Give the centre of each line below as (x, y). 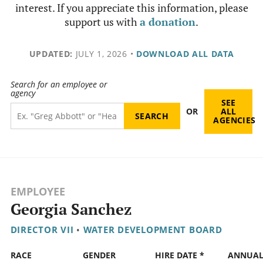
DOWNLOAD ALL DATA (185, 54)
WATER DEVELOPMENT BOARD (153, 230)
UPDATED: (51, 54)
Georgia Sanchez (71, 210)
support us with (102, 22)
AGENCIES (235, 120)
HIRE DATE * (180, 255)
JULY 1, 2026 (100, 54)
